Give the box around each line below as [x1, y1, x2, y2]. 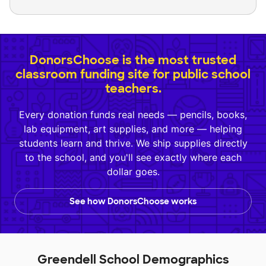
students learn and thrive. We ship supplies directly [18, 137, 248, 150]
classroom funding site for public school [15, 66, 251, 83]
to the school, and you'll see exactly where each [24, 151, 242, 164]
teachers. [104, 81, 161, 97]
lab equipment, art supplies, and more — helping [24, 123, 242, 135]
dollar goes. [106, 166, 160, 178]
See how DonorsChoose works [69, 196, 197, 207]
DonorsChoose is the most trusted [30, 52, 236, 68]
